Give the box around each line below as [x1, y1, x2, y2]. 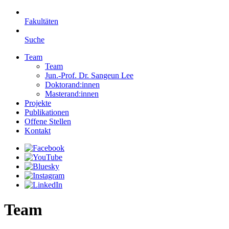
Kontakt [25, 126, 51, 135]
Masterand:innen [45, 89, 99, 98]
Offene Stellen [25, 117, 71, 126]
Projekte [25, 99, 51, 107]
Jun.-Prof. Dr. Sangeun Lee [45, 71, 133, 80]
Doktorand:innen [45, 80, 100, 89]
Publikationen [25, 108, 69, 117]
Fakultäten [25, 17, 58, 26]
